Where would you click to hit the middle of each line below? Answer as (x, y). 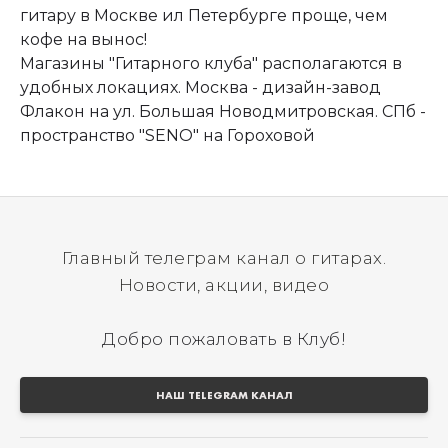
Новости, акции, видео (224, 285)
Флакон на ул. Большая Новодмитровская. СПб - (223, 111)
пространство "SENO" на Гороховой (167, 135)
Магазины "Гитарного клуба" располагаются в (211, 63)
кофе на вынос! (83, 39)
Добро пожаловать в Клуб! (224, 339)
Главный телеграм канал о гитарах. (224, 258)
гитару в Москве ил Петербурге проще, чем (204, 15)
